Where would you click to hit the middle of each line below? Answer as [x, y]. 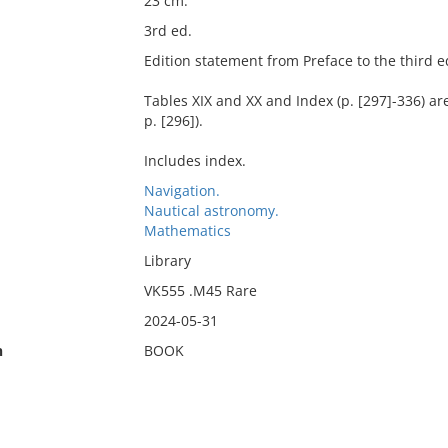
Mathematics [187, 230]
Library [167, 260]
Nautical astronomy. [211, 210]
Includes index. [194, 160]
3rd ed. [167, 30]
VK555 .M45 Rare [200, 290]
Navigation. [181, 190]
